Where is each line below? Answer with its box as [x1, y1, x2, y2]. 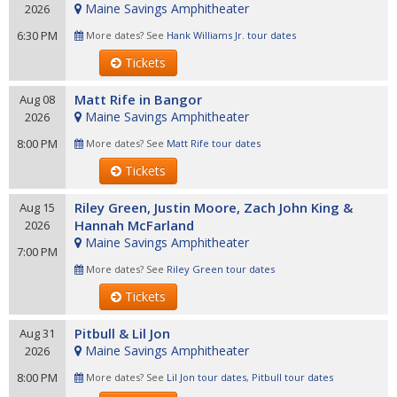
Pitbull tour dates [252, 370, 333, 384]
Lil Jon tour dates [167, 370, 246, 384]
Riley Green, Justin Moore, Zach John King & [74, 198, 353, 216]
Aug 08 [19, 91, 55, 107]
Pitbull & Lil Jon [74, 324, 170, 342]
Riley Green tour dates [167, 262, 275, 276]
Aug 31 [19, 325, 55, 341]
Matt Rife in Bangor [74, 90, 202, 108]
